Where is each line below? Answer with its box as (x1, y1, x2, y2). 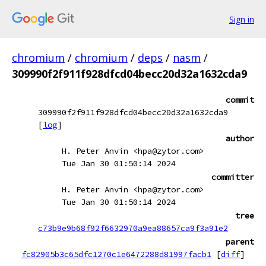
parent (226, 236, 254, 247)
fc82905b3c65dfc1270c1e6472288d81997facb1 (21, 249, 211, 259)
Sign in (229, 13, 254, 25)
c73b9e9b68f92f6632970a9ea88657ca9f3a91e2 (38, 223, 228, 233)
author (226, 133, 254, 144)
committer (211, 172, 254, 182)
